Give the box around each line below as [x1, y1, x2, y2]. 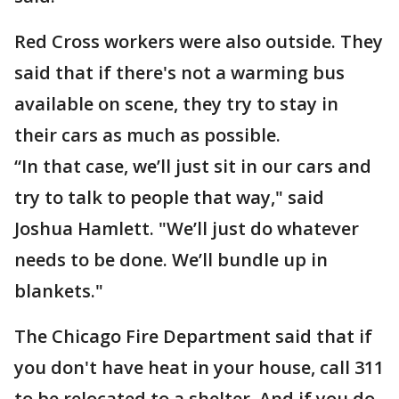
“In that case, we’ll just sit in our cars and [14, 154, 371, 178]
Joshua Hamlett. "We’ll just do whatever [14, 216, 359, 240]
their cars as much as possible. [14, 123, 281, 147]
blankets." [14, 279, 103, 303]
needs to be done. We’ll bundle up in [14, 248, 328, 272]
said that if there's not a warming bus [14, 61, 345, 85]
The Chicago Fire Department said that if [14, 324, 372, 348]
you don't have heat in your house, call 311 [14, 355, 384, 379]
